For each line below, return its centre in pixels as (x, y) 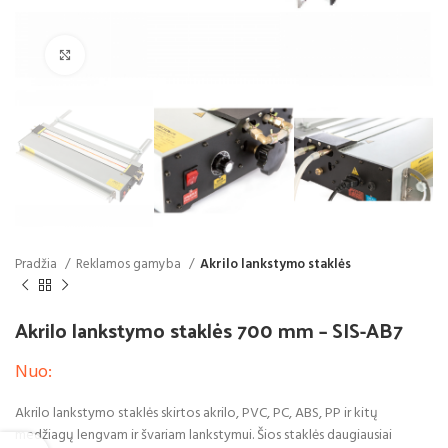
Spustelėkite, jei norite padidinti (182, 54)
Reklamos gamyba (130, 265)
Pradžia (37, 265)
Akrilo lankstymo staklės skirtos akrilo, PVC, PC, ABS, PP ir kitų (196, 413)
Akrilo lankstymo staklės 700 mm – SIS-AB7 (209, 329)
